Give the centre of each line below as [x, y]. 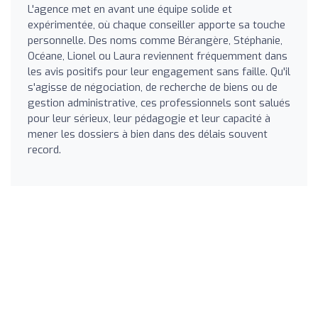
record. [44, 149]
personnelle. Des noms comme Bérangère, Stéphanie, [155, 40]
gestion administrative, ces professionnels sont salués [159, 103]
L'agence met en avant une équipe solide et [130, 9]
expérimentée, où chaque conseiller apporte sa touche [157, 24]
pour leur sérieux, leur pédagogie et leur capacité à [149, 118]
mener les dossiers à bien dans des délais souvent [148, 134]
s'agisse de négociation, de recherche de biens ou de [153, 87]
